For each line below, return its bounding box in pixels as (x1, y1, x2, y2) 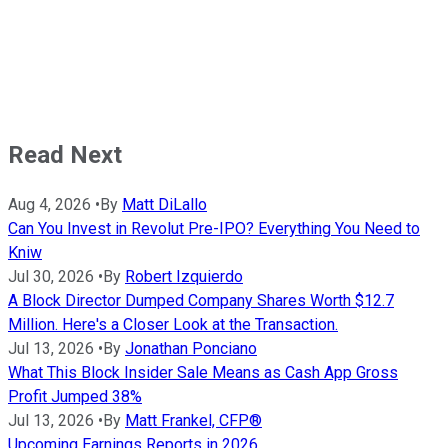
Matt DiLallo (122, 195, 207, 215)
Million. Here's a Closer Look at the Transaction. (8, 315, 338, 335)
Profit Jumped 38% (8, 387, 142, 407)
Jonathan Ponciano (125, 339, 257, 359)
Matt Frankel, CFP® (125, 411, 262, 431)
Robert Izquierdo (125, 267, 243, 287)
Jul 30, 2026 (8, 267, 94, 287)
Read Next (8, 141, 122, 170)
